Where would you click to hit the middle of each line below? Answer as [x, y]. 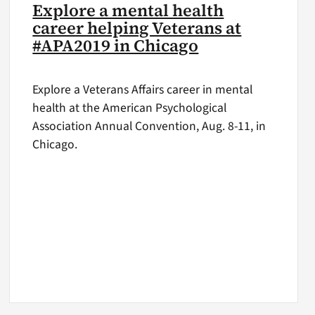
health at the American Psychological [130, 108]
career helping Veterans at [137, 28]
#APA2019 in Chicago [116, 45]
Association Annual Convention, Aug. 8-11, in [149, 127]
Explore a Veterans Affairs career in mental [143, 90]
